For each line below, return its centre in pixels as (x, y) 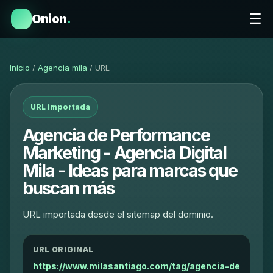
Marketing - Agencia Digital (125, 153)
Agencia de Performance (116, 135)
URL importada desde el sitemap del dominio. (118, 214)
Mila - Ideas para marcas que (130, 170)
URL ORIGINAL (63, 250)
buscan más (69, 188)
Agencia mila (62, 68)
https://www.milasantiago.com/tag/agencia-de (136, 266)
